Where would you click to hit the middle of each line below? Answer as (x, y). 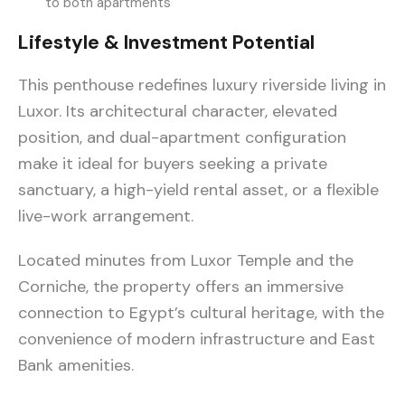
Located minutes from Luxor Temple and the (186, 261)
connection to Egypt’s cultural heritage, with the (201, 313)
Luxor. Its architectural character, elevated (178, 112)
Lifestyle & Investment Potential (166, 43)
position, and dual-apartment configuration (182, 138)
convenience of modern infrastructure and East (197, 339)
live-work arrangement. (106, 217)
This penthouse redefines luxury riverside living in (202, 85)
